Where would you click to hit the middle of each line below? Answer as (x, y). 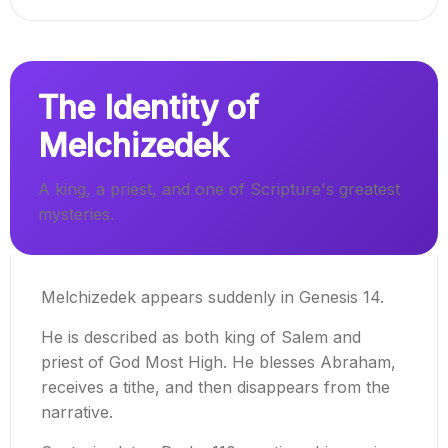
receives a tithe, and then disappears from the (215, 387)
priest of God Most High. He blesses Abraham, (218, 362)
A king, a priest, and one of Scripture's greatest (219, 189)
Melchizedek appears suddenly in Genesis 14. (212, 297)
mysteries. (76, 214)
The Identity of (148, 108)
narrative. (77, 412)
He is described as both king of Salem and (201, 337)
